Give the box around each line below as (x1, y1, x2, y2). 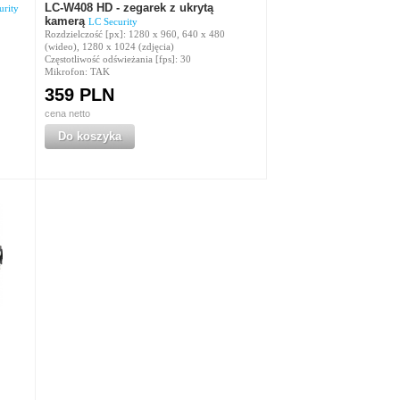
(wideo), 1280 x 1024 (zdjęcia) (44, 41, 174, 52)
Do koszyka (57, 129, 121, 143)
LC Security (87, 16, 137, 27)
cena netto (44, 108, 90, 119)
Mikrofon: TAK (44, 66, 110, 77)
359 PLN (44, 85, 114, 104)
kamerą (44, 14, 88, 28)
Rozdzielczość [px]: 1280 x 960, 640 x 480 (44, 29, 225, 39)
